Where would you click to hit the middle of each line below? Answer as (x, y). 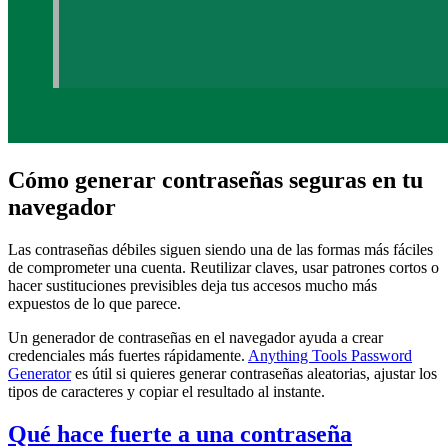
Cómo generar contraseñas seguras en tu (215, 179)
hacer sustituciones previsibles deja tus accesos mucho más (192, 285)
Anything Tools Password (330, 355)
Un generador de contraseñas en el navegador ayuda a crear (195, 337)
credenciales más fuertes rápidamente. (128, 355)
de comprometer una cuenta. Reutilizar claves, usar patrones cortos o (223, 267)
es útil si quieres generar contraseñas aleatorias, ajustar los (254, 373)
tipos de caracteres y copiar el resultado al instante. (166, 391)
